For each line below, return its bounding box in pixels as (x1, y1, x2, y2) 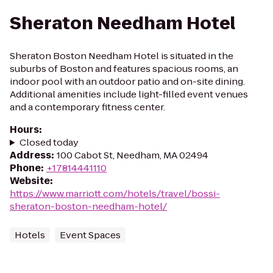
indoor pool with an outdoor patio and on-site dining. (10, 75, 245, 88)
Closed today (19, 136, 79, 149)
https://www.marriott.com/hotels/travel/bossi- (10, 187, 220, 200)
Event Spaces (60, 229, 121, 241)
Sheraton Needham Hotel (10, 12, 235, 35)
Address (10, 149, 51, 161)
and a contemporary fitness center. (10, 101, 165, 113)
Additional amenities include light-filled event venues (10, 88, 248, 101)
